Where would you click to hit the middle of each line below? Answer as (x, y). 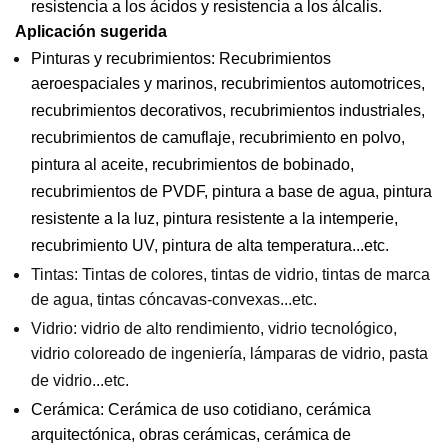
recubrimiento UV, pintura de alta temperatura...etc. (210, 247)
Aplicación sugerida (91, 32)
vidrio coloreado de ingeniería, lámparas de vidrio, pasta (229, 355)
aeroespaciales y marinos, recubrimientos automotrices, (228, 85)
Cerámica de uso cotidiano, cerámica (239, 410)
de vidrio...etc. (80, 382)
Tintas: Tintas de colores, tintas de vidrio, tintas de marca (230, 275)
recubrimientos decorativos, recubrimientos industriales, (228, 112)
